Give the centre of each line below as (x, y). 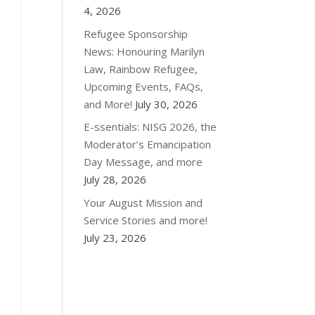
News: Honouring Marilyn (144, 51)
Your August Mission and (143, 202)
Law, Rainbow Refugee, (141, 69)
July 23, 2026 (115, 237)
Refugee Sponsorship (136, 33)
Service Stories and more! (146, 220)
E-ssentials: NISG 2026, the (150, 127)
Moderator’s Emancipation (148, 144)
